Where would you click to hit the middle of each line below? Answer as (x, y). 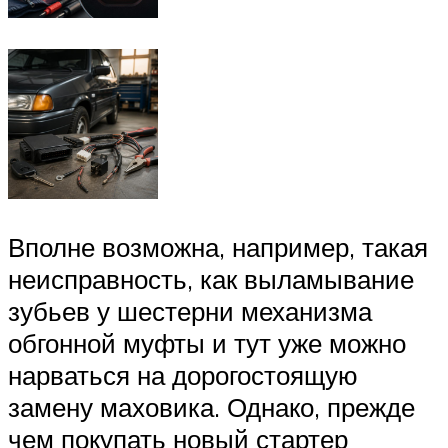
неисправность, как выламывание (211, 279)
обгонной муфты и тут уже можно (207, 343)
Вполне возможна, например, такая (218, 247)
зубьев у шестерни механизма (190, 311)
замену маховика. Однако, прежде (211, 407)
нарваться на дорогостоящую (183, 375)
